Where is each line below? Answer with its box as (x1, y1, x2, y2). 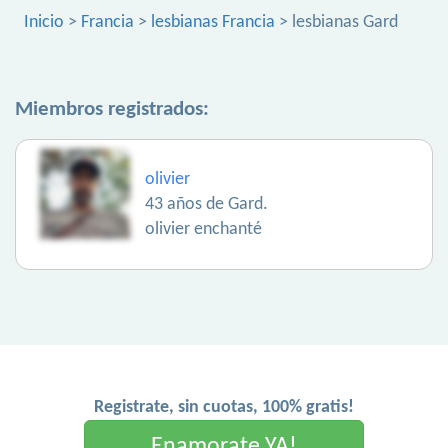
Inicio (24, 13, 64, 32)
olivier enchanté (145, 220, 262, 239)
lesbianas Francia (151, 13, 275, 32)
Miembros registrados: (15, 99, 209, 120)
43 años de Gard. (145, 195, 268, 214)
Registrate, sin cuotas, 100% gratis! (94, 398, 354, 417)
